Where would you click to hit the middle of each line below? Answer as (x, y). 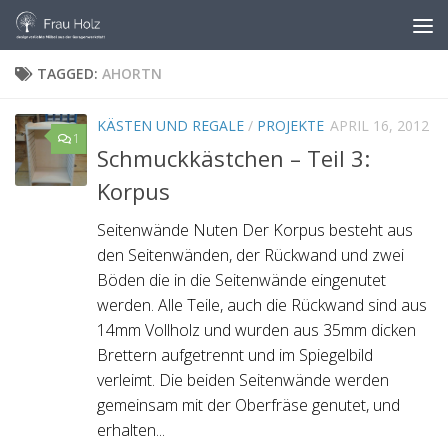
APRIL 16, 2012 (379, 125)
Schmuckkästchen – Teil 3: (233, 158)
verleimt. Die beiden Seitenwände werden (243, 380)
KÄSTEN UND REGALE (170, 125)
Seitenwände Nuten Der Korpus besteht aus (255, 230)
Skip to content (88, 30)
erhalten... (131, 430)
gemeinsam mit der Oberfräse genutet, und (248, 405)
